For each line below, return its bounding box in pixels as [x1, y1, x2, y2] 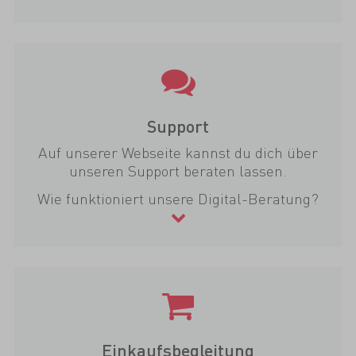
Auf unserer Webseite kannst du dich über [38, 142, 318, 163]
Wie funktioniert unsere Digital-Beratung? [37, 188, 319, 209]
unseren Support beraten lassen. [69, 161, 287, 181]
